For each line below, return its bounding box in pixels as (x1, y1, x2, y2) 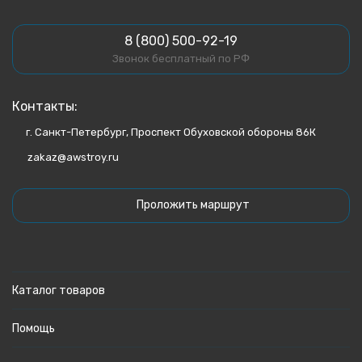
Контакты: (12, 99, 78, 114)
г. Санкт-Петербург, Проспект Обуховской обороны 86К (26, 126, 316, 138)
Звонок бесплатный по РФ (112, 53, 250, 65)
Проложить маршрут (137, 198, 250, 212)
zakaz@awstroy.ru (27, 151, 119, 163)
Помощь (12, 322, 55, 335)
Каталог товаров (12, 284, 105, 297)
